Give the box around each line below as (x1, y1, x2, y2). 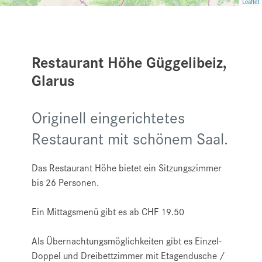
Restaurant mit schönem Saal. (32, 126, 228, 150)
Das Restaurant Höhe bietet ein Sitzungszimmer (32, 160, 222, 175)
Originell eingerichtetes (32, 105, 185, 129)
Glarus (32, 68, 75, 91)
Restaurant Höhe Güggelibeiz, (32, 50, 227, 73)
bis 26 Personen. (32, 175, 99, 189)
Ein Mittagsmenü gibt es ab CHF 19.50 (32, 204, 184, 219)
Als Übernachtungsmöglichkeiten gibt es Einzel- (32, 233, 222, 248)
